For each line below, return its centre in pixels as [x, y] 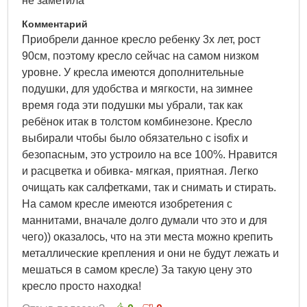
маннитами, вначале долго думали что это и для [145, 220]
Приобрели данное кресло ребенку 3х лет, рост [142, 39]
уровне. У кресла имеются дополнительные [133, 72]
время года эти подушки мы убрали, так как [133, 105]
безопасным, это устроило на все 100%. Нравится [150, 155]
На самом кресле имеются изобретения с [127, 204]
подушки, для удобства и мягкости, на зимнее [138, 89]
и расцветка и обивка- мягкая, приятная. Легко [140, 171]
